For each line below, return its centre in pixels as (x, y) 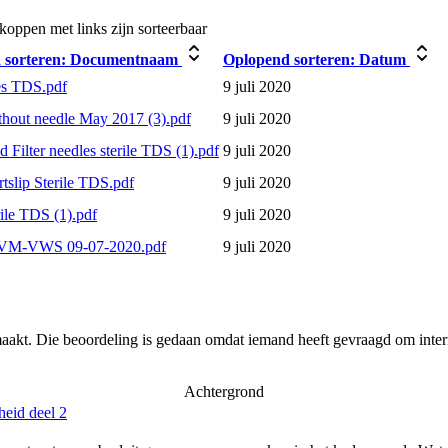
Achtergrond (224, 392)
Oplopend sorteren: (289, 60)
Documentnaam (124, 60)
